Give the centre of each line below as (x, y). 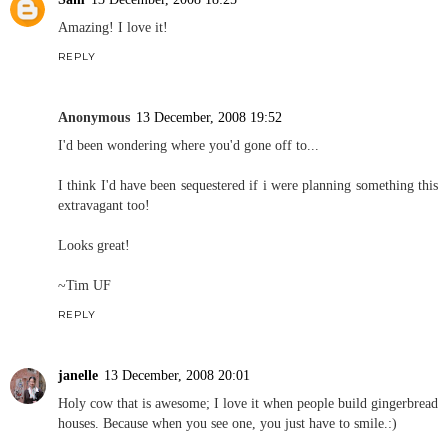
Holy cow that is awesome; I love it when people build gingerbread (248, 403)
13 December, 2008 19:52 (209, 117)
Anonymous (94, 117)
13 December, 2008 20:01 (177, 375)
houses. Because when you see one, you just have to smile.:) (227, 423)
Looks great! (94, 245)
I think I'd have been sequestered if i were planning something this (248, 185)
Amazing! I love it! (113, 27)
